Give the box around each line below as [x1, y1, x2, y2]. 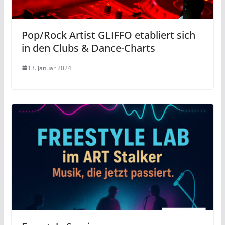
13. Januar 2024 [27, 63, 71, 72]
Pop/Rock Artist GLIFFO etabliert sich [21, 28, 195, 42]
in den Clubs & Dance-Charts [21, 41, 155, 55]
